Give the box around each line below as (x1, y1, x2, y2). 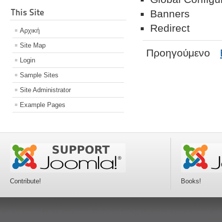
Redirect (150, 22, 190, 34)
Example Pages (20, 101, 65, 109)
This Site (11, 7, 44, 18)
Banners (150, 8, 190, 20)
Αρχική (20, 27, 40, 35)
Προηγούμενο (146, 47, 214, 59)
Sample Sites (20, 71, 58, 79)
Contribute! (10, 177, 41, 185)
